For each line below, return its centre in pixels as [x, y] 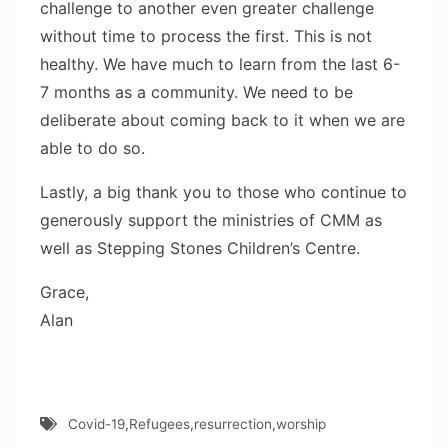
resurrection [232, 424]
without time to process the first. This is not [206, 35]
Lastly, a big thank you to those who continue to [223, 191]
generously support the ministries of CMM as [211, 219]
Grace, [64, 291]
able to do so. [92, 147]
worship [300, 424]
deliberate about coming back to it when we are [222, 119]
